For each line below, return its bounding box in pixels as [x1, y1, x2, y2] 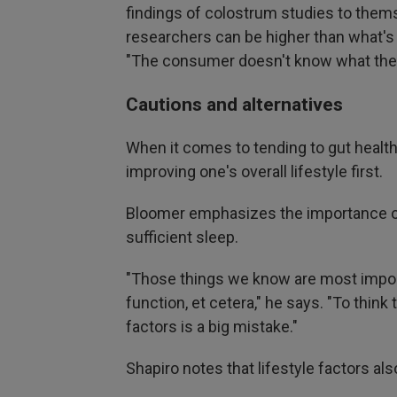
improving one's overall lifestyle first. [126, 162, 383, 182]
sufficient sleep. [126, 228, 238, 247]
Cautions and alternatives [126, 93, 343, 116]
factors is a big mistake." [126, 317, 298, 337]
